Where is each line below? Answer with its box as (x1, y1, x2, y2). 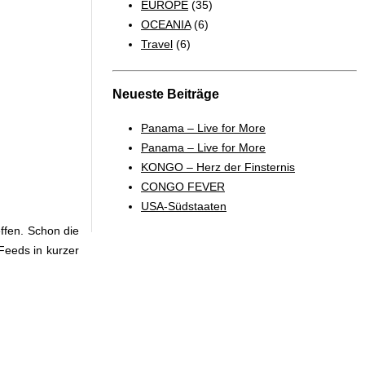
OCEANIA (141, 17, 191, 31)
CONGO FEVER (141, 179, 225, 193)
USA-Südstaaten (141, 199, 226, 213)
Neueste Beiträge (112, 87, 219, 102)
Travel (141, 37, 173, 51)
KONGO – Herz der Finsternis (141, 160, 295, 174)
